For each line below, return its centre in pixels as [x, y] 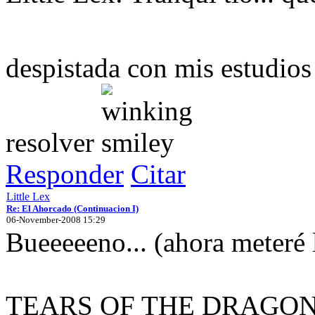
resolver [53, 142]
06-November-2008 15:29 [56, 219]
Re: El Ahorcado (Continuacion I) [72, 208]
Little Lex [28, 196]
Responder [65, 174]
